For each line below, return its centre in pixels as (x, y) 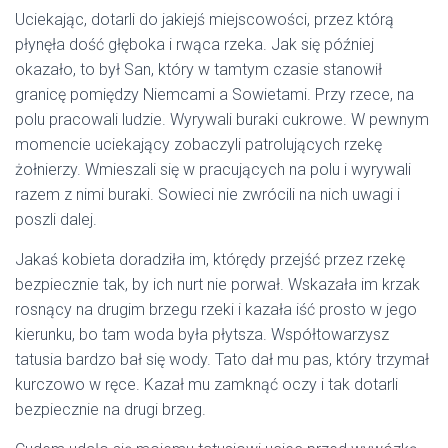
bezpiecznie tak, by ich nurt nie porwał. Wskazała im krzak (217, 285)
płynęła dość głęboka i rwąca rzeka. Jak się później (194, 45)
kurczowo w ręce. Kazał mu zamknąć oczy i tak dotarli (206, 385)
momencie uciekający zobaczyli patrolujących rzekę (198, 145)
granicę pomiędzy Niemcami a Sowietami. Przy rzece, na (214, 95)
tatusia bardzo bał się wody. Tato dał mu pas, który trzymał (222, 360)
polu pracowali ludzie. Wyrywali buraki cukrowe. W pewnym (222, 120)
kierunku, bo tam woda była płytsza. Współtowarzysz (202, 335)
